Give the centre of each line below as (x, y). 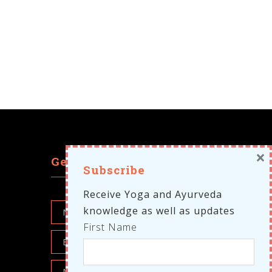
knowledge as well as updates (159, 211)
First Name (110, 227)
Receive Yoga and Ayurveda (153, 194)
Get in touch (90, 161)
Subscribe (114, 170)
